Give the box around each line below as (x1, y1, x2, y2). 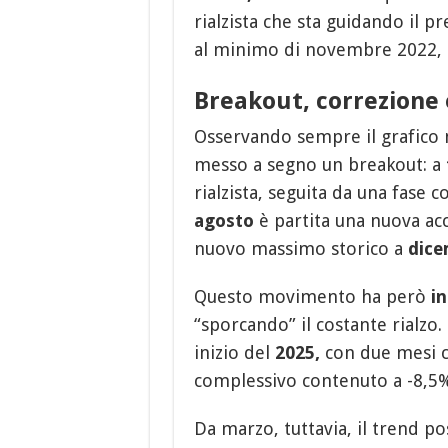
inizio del (193, 341, 275, 363)
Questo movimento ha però (193, 285, 431, 307)
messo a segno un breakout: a (193, 153, 446, 175)
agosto (193, 209, 254, 231)
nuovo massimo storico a (193, 237, 408, 259)
